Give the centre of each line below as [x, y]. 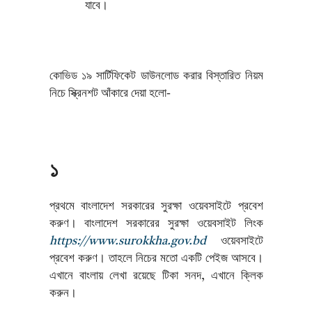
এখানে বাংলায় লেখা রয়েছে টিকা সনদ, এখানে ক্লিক [156, 276]
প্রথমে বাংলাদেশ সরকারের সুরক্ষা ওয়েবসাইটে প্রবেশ [156, 207]
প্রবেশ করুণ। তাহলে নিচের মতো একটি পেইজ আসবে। [156, 259]
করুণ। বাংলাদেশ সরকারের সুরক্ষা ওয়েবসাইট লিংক [156, 224]
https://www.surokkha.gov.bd [127, 242]
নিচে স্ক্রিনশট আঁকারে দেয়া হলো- [110, 93]
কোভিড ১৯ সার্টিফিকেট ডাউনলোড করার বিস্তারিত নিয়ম [156, 76]
